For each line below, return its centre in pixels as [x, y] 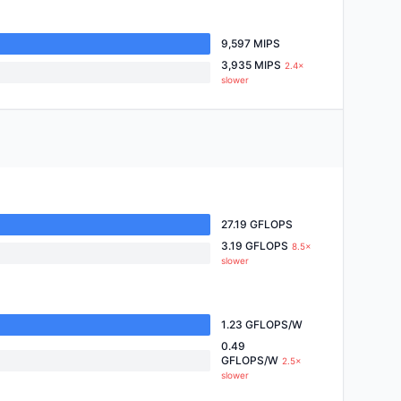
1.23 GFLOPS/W [262, 324]
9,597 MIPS [251, 43]
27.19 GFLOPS [257, 224]
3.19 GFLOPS [255, 246]
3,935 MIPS [251, 65]
